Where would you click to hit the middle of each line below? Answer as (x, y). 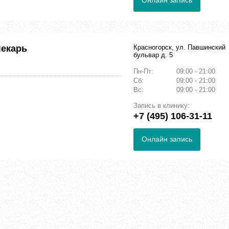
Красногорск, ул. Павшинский (179, 48)
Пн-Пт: (144, 72)
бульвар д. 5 (153, 55)
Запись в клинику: (162, 106)
